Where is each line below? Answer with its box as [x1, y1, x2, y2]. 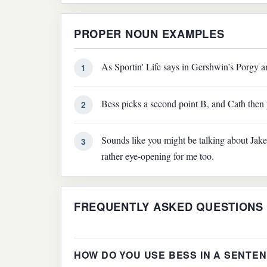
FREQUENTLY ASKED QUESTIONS [73, 198, 263, 215]
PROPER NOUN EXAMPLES [73, 25, 225, 42]
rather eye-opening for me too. [101, 150, 215, 163]
